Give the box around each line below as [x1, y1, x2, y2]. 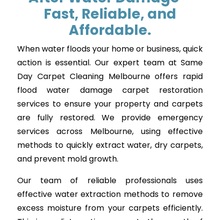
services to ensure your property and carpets [17, 98, 203, 110]
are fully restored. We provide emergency [17, 112, 203, 123]
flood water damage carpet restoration [17, 84, 203, 96]
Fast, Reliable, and [44, 4, 176, 24]
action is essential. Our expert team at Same [17, 57, 203, 68]
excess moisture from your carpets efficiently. [17, 202, 203, 214]
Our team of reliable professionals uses [17, 175, 203, 186]
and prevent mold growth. [17, 153, 118, 165]
